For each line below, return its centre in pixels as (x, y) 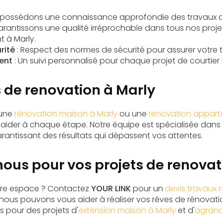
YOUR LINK (111, 189)
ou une (133, 114)
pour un (148, 189)
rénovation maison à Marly (66, 114)
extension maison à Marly (127, 210)
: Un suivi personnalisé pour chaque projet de (101, 61)
